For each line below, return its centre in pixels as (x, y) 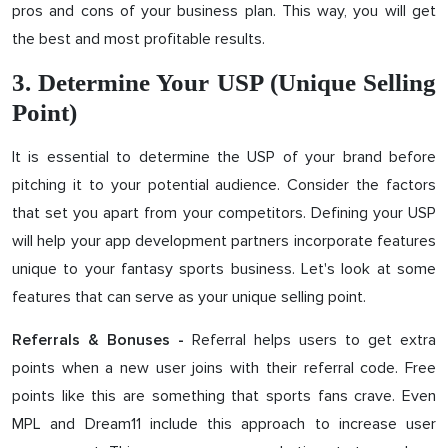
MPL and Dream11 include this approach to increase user (224, 423)
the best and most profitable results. (138, 38)
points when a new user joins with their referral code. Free (224, 367)
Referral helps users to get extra (310, 339)
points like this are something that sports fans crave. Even (224, 395)
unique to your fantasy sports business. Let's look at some (224, 268)
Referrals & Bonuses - (98, 339)
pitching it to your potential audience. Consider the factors (224, 184)
